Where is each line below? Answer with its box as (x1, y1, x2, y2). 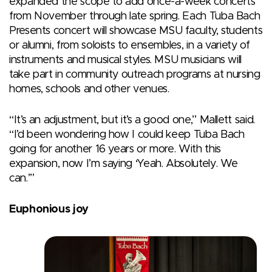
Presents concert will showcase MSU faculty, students (9, 25, 263, 36)
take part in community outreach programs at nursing (9, 69, 260, 80)
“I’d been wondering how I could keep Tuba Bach (9, 129, 245, 140)
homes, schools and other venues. (9, 83, 169, 95)
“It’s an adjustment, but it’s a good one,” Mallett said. (9, 114, 255, 126)
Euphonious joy (9, 203, 89, 215)
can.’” (9, 172, 35, 184)
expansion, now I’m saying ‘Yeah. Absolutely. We (9, 158, 239, 169)
